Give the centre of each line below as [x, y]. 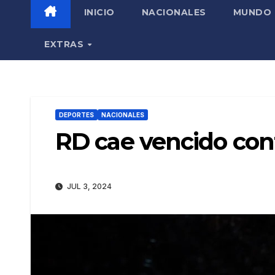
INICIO [99, 12]
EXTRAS [65, 44]
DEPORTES [76, 114]
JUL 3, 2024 [88, 187]
